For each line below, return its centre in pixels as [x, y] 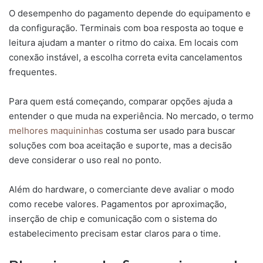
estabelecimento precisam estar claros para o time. [115, 233]
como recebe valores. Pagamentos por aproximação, [118, 204]
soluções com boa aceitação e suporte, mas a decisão [120, 145]
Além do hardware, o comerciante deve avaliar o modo [122, 189]
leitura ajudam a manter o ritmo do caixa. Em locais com [124, 42]
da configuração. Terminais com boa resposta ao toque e [126, 28]
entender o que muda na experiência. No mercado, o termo [131, 116]
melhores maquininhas [56, 130]
